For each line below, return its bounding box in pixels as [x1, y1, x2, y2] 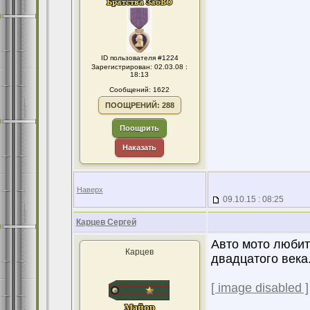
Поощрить [120, 124, 159, 132]
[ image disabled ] [210, 281, 309, 295]
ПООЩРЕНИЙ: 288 [104, 101, 174, 109]
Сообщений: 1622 [109, 86, 170, 93]
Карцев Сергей [75, 217, 136, 227]
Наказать [122, 143, 156, 152]
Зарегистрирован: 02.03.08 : [91, 63, 188, 71]
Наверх [76, 185, 103, 194]
